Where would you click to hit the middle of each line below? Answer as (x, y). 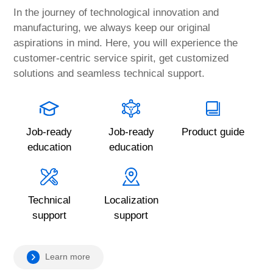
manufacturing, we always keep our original (112, 28)
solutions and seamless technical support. (109, 74)
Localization (131, 200)
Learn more (68, 257)
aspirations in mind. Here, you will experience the (126, 43)
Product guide (213, 132)
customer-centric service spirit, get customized (121, 58)
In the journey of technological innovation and (116, 13)
